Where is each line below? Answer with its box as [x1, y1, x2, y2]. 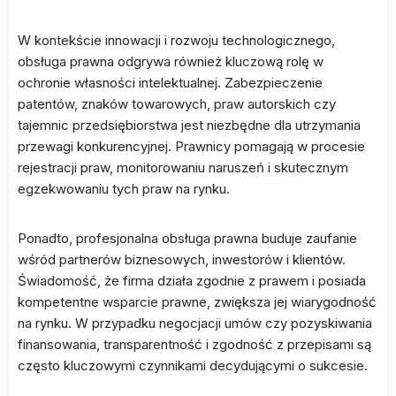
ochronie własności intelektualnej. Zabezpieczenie [18, 74, 323, 91]
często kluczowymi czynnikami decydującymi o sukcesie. [18, 357, 368, 374]
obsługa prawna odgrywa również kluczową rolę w [18, 53, 324, 70]
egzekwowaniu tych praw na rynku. [18, 180, 230, 197]
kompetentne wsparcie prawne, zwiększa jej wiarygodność [18, 293, 377, 310]
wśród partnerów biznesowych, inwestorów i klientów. [18, 251, 346, 268]
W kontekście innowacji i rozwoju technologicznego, [18, 32, 335, 49]
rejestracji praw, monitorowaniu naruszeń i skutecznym [18, 159, 348, 176]
